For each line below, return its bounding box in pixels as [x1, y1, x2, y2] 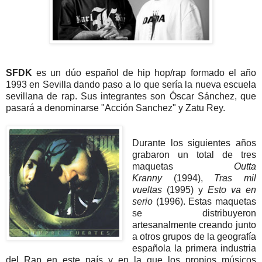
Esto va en [207, 185, 257, 195]
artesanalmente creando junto [132, 220, 256, 230]
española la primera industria [132, 243, 256, 254]
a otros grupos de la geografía [132, 232, 256, 242]
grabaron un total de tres [132, 150, 256, 160]
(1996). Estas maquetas [152, 196, 256, 207]
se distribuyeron [132, 208, 256, 219]
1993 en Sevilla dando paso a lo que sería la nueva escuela [6, 80, 256, 90]
